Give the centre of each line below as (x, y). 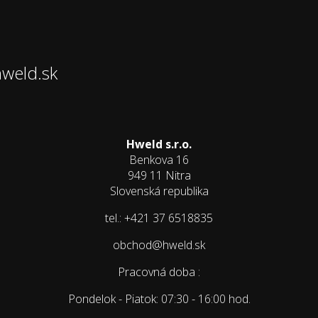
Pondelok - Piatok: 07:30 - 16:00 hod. (159, 298)
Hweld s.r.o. (159, 144)
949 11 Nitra (159, 175)
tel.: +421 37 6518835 (159, 218)
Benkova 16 (159, 159)
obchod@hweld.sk (159, 245)
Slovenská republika (159, 191)
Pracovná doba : (159, 272)
